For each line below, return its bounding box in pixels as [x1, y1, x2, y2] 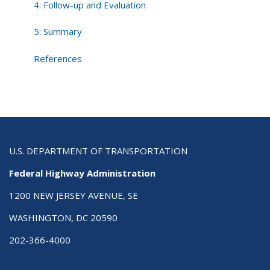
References [34, 52, 83, 64]
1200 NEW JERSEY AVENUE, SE [9, 189, 138, 201]
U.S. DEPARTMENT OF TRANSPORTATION [9, 144, 187, 157]
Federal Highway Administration [9, 166, 155, 179]
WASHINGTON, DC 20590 [9, 211, 118, 224]
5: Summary [34, 25, 83, 38]
